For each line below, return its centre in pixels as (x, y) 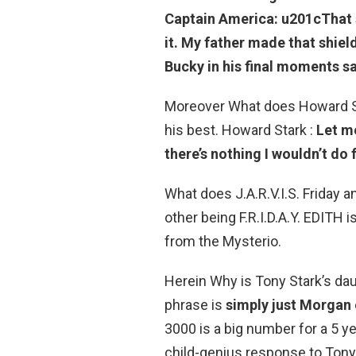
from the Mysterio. (223, 242)
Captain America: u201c (243, 19)
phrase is (195, 305)
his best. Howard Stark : (240, 130)
